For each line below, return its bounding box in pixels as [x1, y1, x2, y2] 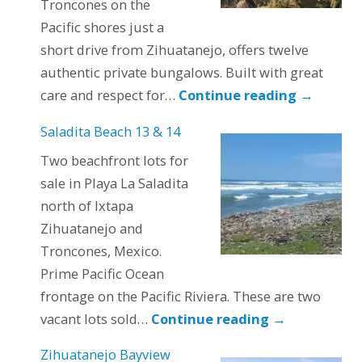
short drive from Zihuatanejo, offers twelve [40, 40, 309, 60]
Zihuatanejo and [40, 218, 143, 238]
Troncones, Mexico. [40, 241, 162, 260]
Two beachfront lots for [40, 150, 188, 170]
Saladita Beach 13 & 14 [40, 121, 180, 141]
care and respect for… [40, 86, 179, 105]
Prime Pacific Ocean [40, 263, 164, 283]
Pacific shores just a [40, 18, 164, 37]
